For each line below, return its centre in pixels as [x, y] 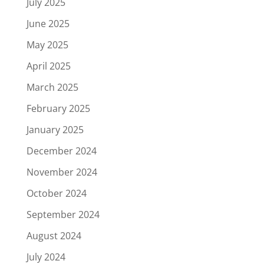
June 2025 [48, 23]
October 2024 [56, 193]
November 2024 [62, 172]
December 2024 [61, 151]
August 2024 [54, 235]
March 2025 [52, 87]
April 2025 [48, 66]
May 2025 [47, 44]
